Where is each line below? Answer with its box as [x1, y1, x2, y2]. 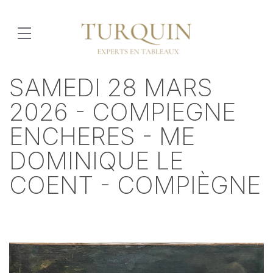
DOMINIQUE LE [9, 146, 183, 175]
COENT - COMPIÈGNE [9, 170, 261, 200]
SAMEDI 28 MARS [9, 73, 213, 102]
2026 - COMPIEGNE [9, 97, 236, 127]
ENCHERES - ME [9, 121, 195, 151]
